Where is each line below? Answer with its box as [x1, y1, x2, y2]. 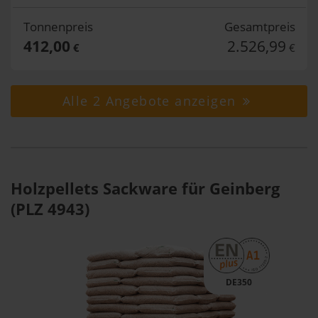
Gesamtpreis [224, 18, 295, 35]
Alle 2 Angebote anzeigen [62, 92, 241, 109]
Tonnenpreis [23, 18, 93, 35]
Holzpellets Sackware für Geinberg [11, 177, 280, 199]
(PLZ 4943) [11, 197, 89, 220]
